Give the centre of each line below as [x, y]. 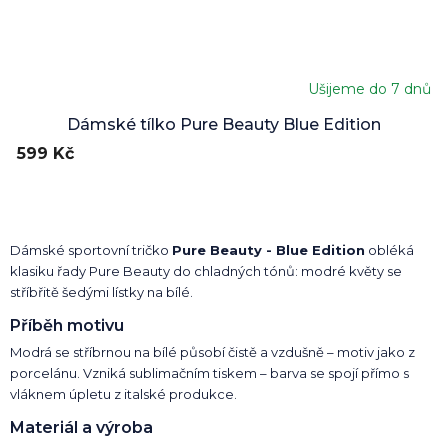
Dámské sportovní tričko [91, 249]
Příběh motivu [67, 325]
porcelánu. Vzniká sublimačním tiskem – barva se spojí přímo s [209, 372]
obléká [389, 249]
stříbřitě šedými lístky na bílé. [101, 291]
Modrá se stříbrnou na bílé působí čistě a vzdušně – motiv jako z [212, 351]
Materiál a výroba [81, 427]
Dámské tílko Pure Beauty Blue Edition [224, 124]
